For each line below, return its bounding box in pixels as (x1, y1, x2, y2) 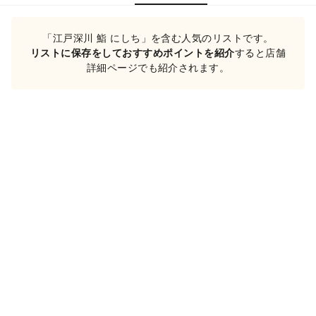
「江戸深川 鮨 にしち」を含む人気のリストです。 (42, 32, 274, 44)
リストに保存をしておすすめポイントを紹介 (30, 47, 235, 59)
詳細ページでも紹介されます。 (86, 62, 230, 73)
